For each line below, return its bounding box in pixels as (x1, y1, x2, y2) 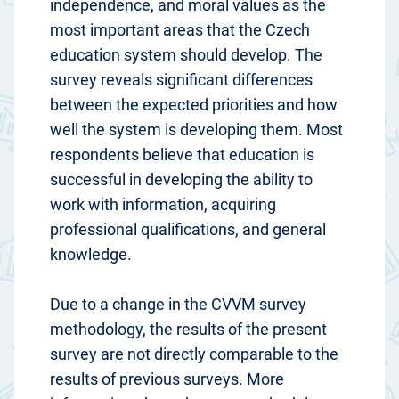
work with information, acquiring (50, 195, 276, 215)
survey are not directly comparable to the (50, 345, 338, 364)
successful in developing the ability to (50, 170, 313, 190)
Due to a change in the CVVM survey (50, 295, 306, 314)
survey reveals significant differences (50, 70, 313, 90)
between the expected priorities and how (50, 95, 338, 115)
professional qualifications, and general (50, 220, 326, 240)
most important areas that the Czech (50, 20, 310, 40)
